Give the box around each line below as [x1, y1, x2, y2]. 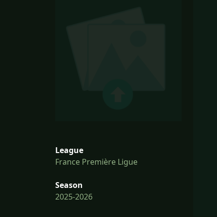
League [55, 145, 83, 156]
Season [55, 180, 83, 191]
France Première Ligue [55, 156, 138, 168]
